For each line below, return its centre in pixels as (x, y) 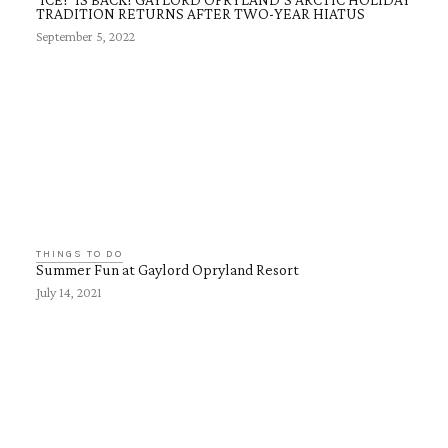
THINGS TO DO (79, 254)
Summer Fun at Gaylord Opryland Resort (167, 269)
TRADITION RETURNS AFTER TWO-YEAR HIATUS (200, 13)
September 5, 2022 (85, 36)
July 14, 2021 (69, 292)
